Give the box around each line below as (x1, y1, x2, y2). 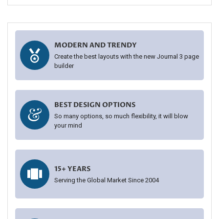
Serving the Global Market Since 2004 (54, 176, 159, 184)
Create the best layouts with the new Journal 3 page (54, 53, 199, 60)
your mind (54, 122, 82, 129)
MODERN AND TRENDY (54, 41, 137, 50)
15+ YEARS (54, 164, 90, 174)
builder (54, 62, 74, 69)
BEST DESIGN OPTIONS (54, 100, 135, 109)
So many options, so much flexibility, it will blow (54, 112, 188, 120)
